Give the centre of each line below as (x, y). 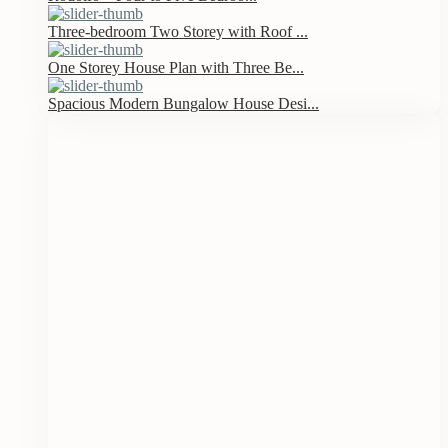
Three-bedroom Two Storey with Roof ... (178, 31)
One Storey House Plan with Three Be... (176, 67)
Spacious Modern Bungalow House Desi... (183, 103)
